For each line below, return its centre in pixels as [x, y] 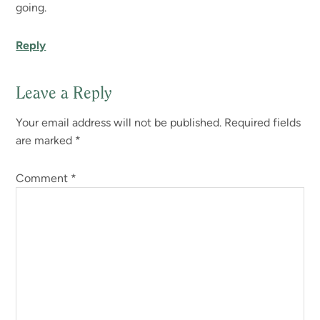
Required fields [263, 122]
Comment [44, 178]
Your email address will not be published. [119, 122]
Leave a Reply [64, 94]
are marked [46, 140]
